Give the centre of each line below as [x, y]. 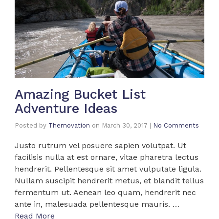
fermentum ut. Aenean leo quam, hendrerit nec [105, 192]
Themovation [69, 125]
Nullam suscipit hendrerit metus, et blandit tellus [109, 180]
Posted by [32, 125]
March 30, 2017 [125, 125]
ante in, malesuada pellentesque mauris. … [97, 204]
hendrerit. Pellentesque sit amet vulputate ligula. [108, 169]
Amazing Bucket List [80, 94]
